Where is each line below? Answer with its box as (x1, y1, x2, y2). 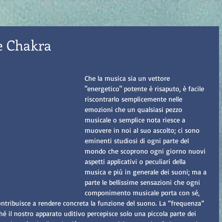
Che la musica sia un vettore (85, 74, 172, 82)
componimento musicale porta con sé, (85, 188, 202, 197)
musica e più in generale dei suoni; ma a (85, 167, 209, 176)
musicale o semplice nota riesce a (85, 115, 187, 124)
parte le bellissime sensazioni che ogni (85, 178, 202, 186)
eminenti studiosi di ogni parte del (85, 136, 191, 145)
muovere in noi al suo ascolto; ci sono (85, 126, 202, 134)
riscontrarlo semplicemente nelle (85, 95, 184, 103)
